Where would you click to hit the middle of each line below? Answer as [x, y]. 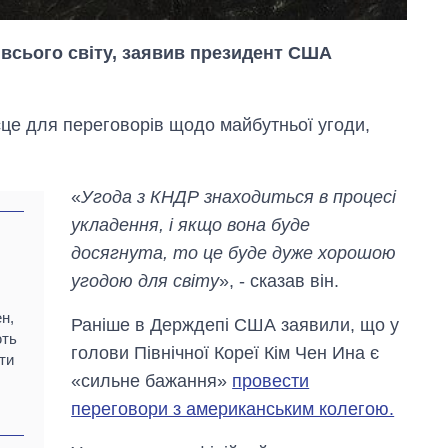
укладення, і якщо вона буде [191, 224]
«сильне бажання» [152, 380]
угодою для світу [145, 280]
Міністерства [342, 400]
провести [271, 380]
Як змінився [338, 362]
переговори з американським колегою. [233, 408]
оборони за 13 [346, 419]
